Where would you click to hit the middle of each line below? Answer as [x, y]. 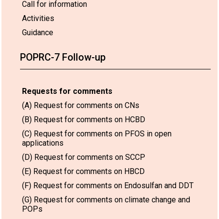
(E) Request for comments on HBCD [83, 171]
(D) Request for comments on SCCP [84, 157]
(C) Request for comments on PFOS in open [97, 133]
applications [43, 143]
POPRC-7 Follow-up [63, 57]
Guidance [38, 32]
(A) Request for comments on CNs [81, 105]
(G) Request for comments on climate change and [106, 199]
